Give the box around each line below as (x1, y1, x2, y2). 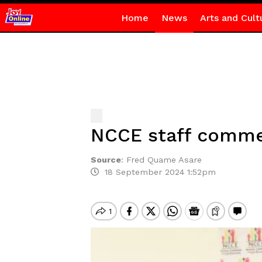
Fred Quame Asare (126, 155, 202, 164)
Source (90, 155, 121, 164)
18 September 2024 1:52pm (98, 167, 216, 177)
